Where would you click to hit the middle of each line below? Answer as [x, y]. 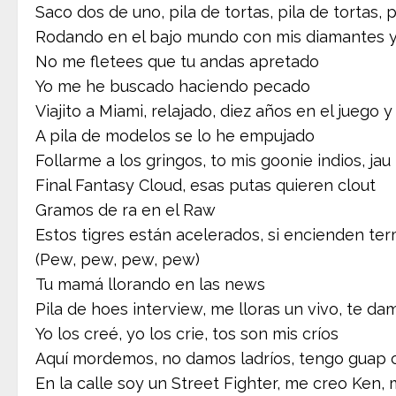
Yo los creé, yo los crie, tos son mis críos [187, 333]
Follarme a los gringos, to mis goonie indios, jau [213, 160]
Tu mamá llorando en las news [150, 284]
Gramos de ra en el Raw [126, 209]
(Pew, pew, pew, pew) [118, 259]
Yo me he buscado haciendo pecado [173, 86]
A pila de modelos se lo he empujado [175, 135]
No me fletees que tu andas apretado [177, 61]
